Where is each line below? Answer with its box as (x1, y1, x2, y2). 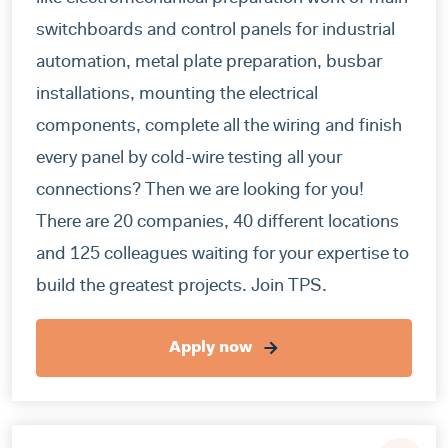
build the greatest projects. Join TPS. (36, 278, 327, 297)
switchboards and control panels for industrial (36, 22, 395, 41)
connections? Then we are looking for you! (36, 182, 364, 201)
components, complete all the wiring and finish (36, 118, 402, 137)
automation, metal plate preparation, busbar (36, 54, 382, 73)
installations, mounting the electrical (36, 86, 318, 105)
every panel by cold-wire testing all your (36, 150, 342, 169)
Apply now (169, 340, 256, 357)
